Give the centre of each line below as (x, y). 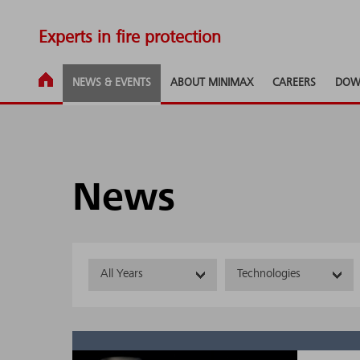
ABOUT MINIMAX (212, 83)
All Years (122, 274)
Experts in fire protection (130, 38)
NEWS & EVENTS (112, 83)
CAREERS (294, 83)
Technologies (269, 274)
